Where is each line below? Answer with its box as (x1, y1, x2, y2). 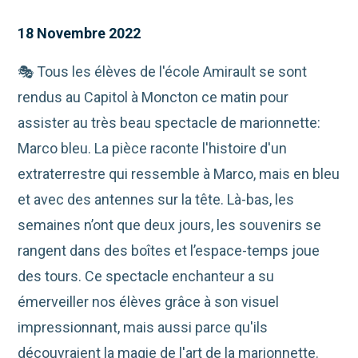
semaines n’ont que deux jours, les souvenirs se (18, 216, 322, 233)
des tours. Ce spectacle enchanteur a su (18, 267, 275, 284)
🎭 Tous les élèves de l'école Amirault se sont (18, 62, 308, 80)
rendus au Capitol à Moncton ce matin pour (18, 88, 289, 105)
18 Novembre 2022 (18, 24, 141, 42)
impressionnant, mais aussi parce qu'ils (18, 318, 268, 336)
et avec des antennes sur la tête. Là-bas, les (18, 190, 295, 208)
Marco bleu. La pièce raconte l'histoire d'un (18, 139, 288, 157)
